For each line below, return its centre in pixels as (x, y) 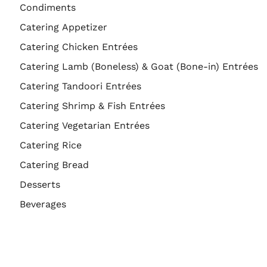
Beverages (43, 204)
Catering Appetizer (63, 27)
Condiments (48, 8)
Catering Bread (54, 165)
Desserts (40, 185)
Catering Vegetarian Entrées (85, 126)
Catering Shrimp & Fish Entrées (92, 106)
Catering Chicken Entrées (79, 47)
